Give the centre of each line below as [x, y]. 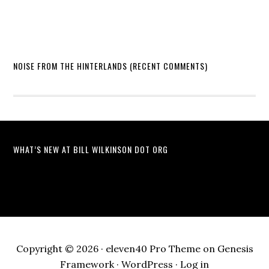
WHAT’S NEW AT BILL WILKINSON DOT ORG [91, 149]
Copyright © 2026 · [61, 249]
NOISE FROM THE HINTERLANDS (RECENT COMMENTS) [111, 66]
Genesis [235, 249]
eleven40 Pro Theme [153, 249]
